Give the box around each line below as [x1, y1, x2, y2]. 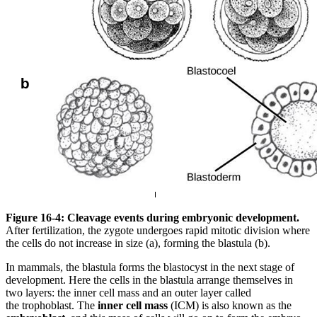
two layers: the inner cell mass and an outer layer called [6, 287, 251, 299]
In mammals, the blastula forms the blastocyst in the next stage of [6, 261, 294, 274]
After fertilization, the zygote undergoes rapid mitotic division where [6, 224, 310, 237]
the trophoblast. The [6, 299, 98, 312]
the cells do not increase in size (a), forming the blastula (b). [6, 237, 270, 250]
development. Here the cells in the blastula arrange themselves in [6, 274, 293, 287]
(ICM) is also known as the [168, 299, 292, 312]
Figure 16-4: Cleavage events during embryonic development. [6, 212, 299, 224]
